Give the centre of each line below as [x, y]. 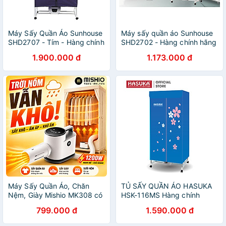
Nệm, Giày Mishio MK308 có [55, 195]
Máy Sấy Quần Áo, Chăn [49, 186]
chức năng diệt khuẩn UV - [53, 204]
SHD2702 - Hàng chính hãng [169, 42]
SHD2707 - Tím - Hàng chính [56, 42]
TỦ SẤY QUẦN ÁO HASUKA [167, 186]
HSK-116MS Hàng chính [161, 195]
